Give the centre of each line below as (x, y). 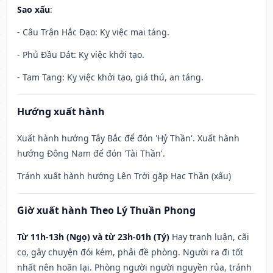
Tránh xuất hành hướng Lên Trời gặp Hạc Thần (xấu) (124, 176)
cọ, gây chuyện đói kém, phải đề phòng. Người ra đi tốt (130, 252)
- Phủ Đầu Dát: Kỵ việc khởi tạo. (81, 55)
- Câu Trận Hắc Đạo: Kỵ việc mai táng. (93, 32)
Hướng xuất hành (61, 112)
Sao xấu (34, 10)
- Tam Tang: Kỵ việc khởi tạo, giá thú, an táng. (110, 77)
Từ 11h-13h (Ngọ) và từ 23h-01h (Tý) (93, 237)
